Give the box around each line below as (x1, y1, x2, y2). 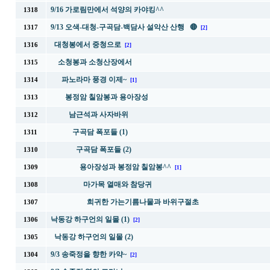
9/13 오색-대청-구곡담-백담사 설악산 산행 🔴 (50, 23, 197, 31)
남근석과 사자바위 (68, 110, 128, 119)
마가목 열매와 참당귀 (83, 180, 152, 189)
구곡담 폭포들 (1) (72, 128, 128, 136)
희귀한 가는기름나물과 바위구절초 (86, 198, 199, 206)
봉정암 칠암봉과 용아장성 (64, 93, 148, 101)
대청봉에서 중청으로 (54, 40, 121, 49)
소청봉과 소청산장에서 (57, 58, 132, 66)
